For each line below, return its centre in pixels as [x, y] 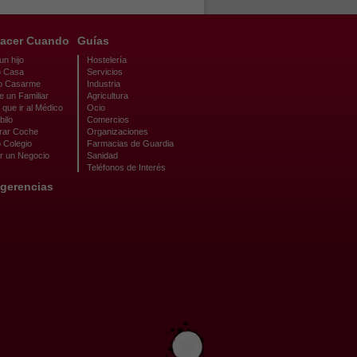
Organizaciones [118, 131]
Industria [104, 84]
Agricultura [108, 96]
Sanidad [102, 155]
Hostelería [107, 60]
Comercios [108, 120]
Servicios [105, 72]
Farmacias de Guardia [130, 143]
